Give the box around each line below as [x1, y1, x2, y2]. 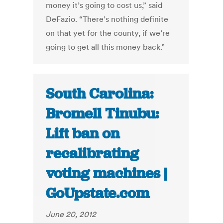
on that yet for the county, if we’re [46, 28, 170, 38]
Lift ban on [46, 124, 120, 143]
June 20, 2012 [46, 209, 97, 220]
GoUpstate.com [46, 184, 150, 203]
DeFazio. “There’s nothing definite [46, 14, 169, 24]
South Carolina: [46, 84, 154, 104]
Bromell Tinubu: [46, 104, 159, 123]
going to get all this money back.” [46, 42, 165, 52]
